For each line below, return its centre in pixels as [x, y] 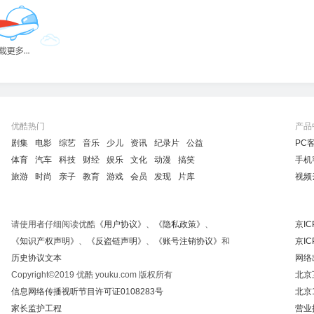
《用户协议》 [120, 224]
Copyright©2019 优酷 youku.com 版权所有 [91, 275]
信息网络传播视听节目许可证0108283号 [87, 292]
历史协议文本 [36, 258]
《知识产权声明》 [45, 241]
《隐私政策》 [179, 224]
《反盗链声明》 [116, 241]
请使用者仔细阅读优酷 [53, 224]
